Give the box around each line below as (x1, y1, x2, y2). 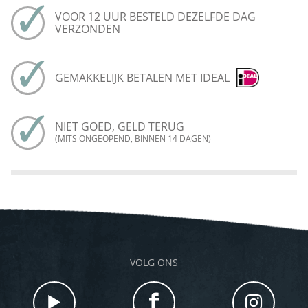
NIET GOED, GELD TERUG (55, 118, 184, 134)
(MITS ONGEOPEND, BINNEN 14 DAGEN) (55, 132, 211, 144)
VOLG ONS (130, 255, 178, 269)
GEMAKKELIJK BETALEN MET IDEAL (55, 69, 230, 85)
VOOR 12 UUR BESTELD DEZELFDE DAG (55, 8, 256, 24)
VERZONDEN (55, 21, 120, 36)
